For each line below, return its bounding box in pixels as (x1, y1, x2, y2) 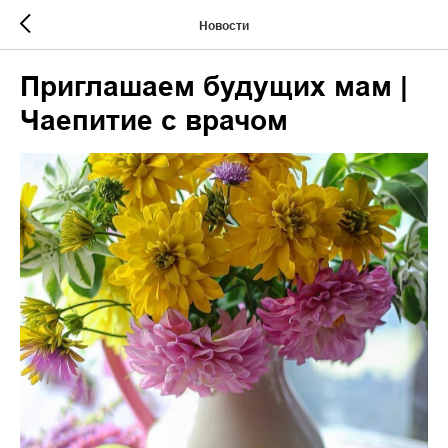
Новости (199, 17, 249, 33)
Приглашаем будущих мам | (20, 70, 408, 103)
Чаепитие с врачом (20, 104, 288, 137)
